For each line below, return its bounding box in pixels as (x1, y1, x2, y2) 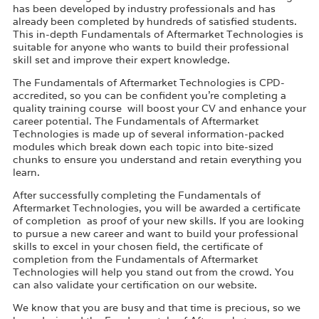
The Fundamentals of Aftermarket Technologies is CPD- (13, 75, 285, 89)
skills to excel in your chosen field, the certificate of (13, 239, 263, 253)
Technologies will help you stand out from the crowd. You (13, 265, 294, 278)
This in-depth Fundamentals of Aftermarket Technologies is (13, 27, 303, 41)
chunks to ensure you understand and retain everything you (13, 152, 302, 166)
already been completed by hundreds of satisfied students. (13, 14, 297, 28)
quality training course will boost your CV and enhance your (13, 101, 306, 115)
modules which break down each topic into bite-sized (13, 140, 273, 153)
